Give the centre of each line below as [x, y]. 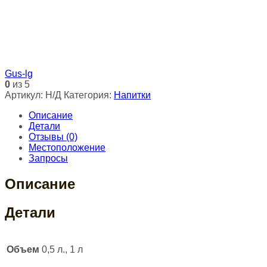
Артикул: [25, 95]
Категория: [89, 95]
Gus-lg [19, 73]
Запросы [48, 158]
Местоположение [67, 147]
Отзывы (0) [53, 136]
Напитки [132, 95]
